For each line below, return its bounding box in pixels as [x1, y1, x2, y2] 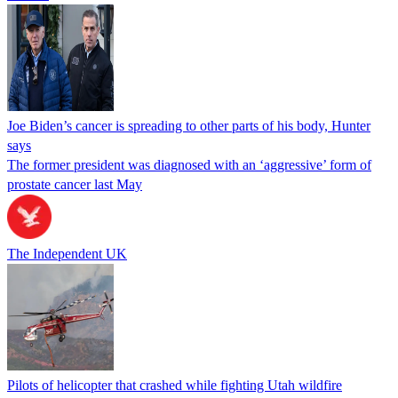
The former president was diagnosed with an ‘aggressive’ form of [7, 156, 371, 172]
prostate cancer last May [7, 176, 142, 192]
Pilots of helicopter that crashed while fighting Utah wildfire [7, 377, 342, 393]
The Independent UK [7, 245, 127, 261]
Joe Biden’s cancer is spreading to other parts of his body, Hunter [7, 117, 370, 133]
